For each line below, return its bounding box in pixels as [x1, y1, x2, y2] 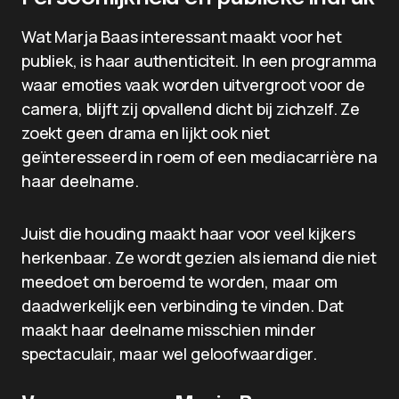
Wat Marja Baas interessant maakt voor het [21, 26, 342, 47]
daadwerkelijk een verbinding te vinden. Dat [21, 295, 345, 316]
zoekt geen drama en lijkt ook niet [21, 122, 270, 143]
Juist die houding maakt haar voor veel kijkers [21, 223, 355, 244]
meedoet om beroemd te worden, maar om [21, 271, 338, 292]
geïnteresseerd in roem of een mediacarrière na [21, 146, 378, 167]
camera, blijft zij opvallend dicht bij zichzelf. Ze [21, 98, 360, 119]
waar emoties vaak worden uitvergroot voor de [21, 74, 366, 95]
